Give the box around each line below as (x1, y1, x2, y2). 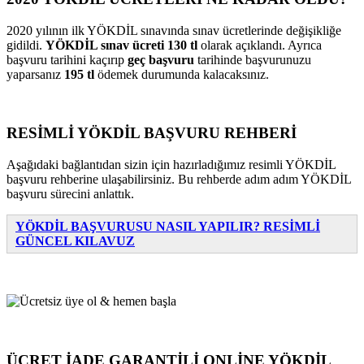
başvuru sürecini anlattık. (6, 187, 134, 201)
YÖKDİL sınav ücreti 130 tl (45, 37, 201, 52)
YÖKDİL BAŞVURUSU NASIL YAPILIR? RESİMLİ (15, 219, 320, 234)
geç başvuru (124, 52, 194, 67)
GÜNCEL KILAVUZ (15, 234, 135, 249)
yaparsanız (6, 67, 64, 81)
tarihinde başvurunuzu (194, 52, 311, 67)
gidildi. (6, 37, 45, 52)
